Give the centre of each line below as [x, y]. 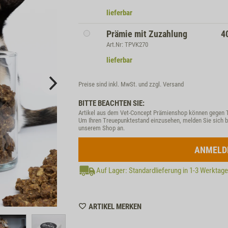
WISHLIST [156, 206]
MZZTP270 [158, 216]
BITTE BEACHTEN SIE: [111, 103]
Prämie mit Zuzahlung [147, 34]
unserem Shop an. [102, 128]
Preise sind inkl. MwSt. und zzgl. [121, 84]
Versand [173, 84]
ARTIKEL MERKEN [115, 207]
